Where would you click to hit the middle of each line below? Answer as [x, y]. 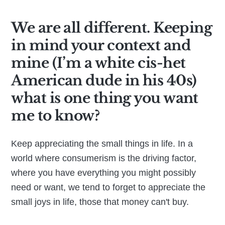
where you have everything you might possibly [104, 173]
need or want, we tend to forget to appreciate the [108, 187]
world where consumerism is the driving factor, [104, 158]
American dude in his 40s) [104, 80]
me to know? [55, 116]
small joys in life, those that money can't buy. [100, 202]
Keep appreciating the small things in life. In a [102, 143]
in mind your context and [101, 45]
